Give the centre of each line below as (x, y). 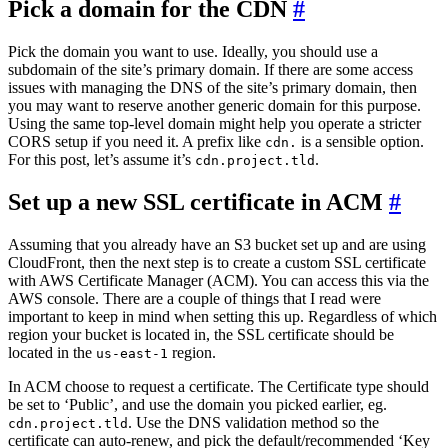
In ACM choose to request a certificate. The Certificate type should (218, 387)
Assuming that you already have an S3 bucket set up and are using (217, 245)
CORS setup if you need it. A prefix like (136, 142)
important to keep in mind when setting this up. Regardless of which (222, 317)
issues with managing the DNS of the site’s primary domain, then (212, 88)
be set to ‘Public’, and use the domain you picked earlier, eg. (197, 405)
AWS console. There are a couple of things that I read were (194, 299)
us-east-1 (132, 354)
